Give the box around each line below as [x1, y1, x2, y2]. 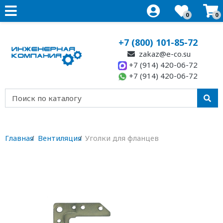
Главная [5, 133, 34, 143]
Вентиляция [37, 133, 82, 143]
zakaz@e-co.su [137, 49, 191, 59]
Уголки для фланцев [85, 133, 159, 143]
